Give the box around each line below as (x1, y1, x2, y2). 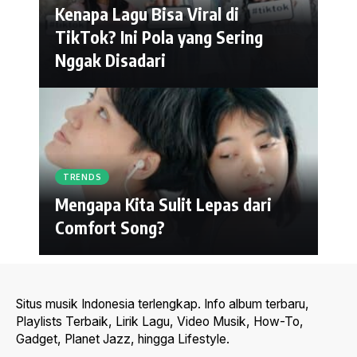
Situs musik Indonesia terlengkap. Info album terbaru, (16, 296, 309, 312)
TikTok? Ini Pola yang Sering (55, 26, 263, 49)
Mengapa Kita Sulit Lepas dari (55, 194, 272, 216)
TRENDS (63, 172, 102, 182)
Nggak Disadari (55, 49, 166, 72)
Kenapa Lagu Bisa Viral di (55, 3, 239, 25)
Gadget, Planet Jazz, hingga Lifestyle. (16, 331, 229, 347)
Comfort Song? (55, 217, 165, 239)
